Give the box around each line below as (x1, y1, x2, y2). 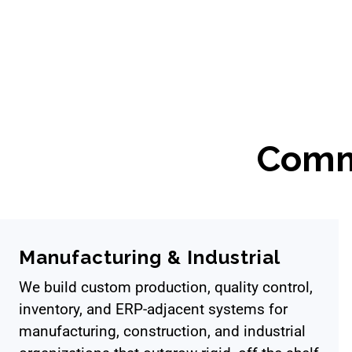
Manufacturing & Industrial (19, 245, 280, 269)
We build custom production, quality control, (19, 278, 313, 297)
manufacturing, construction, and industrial (19, 322, 306, 341)
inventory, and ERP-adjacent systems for (19, 300, 288, 319)
